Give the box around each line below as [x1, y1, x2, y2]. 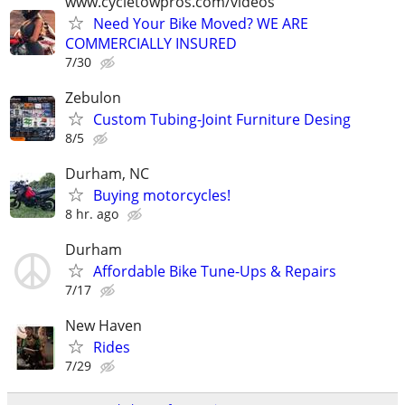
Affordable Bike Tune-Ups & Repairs [93, 261, 336, 282]
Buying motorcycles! [93, 185, 231, 206]
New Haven [65, 316, 142, 336]
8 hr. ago [65, 205, 118, 223]
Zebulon [65, 87, 121, 108]
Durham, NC [65, 164, 149, 184]
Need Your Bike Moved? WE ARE [93, 13, 308, 33]
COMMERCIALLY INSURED [65, 33, 237, 53]
